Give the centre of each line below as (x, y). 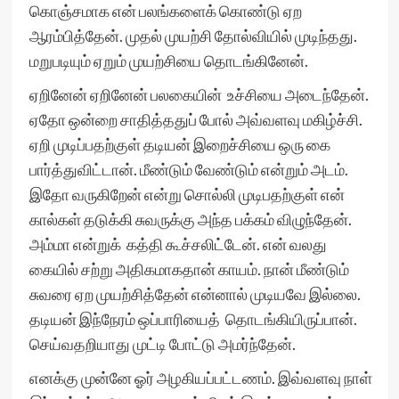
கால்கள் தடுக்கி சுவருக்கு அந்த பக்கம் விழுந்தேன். (190, 219)
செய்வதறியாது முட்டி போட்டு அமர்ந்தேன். (163, 344)
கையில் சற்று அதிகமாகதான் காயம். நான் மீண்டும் (189, 269)
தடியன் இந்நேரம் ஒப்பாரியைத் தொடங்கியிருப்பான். (193, 319)
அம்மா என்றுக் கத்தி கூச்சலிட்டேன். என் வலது (179, 244)
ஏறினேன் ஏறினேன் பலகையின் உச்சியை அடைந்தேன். (199, 94)
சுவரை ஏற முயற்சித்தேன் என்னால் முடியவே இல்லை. (195, 294)
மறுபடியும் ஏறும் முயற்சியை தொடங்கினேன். (170, 61)
